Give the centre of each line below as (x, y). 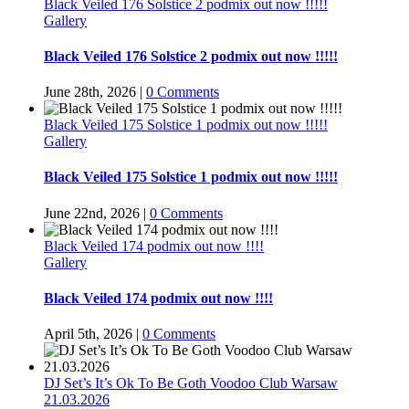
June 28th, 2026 (90, 92)
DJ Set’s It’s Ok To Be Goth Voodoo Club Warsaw (191, 383)
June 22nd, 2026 (92, 213)
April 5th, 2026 (88, 334)
